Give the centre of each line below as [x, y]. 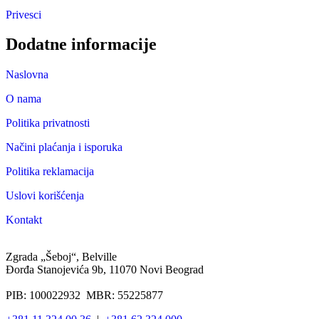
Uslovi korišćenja [45, 196]
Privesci [23, 14]
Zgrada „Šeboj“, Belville [61, 257]
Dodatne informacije [81, 45]
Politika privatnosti [48, 123]
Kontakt [24, 220]
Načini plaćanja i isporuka [64, 147]
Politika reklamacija [50, 172]
